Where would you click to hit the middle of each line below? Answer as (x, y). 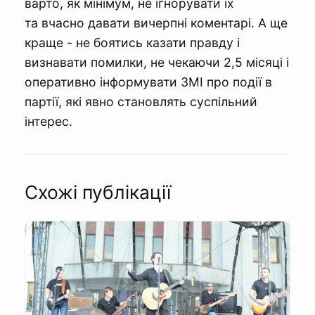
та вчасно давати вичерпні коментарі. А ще (156, 22)
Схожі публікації (98, 192)
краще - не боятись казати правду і (132, 42)
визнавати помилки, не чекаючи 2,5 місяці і (157, 62)
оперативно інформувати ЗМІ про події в (148, 82)
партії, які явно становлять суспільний (141, 101)
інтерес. (49, 121)
